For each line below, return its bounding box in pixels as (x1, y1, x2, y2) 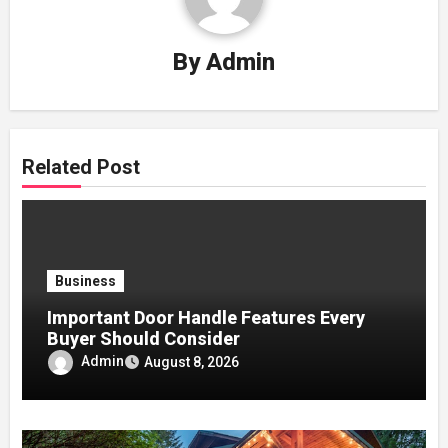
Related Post (22, 155, 141, 180)
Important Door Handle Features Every (47, 307, 366, 329)
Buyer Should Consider (47, 328, 241, 350)
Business (55, 273, 117, 290)
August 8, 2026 (144, 353, 240, 370)
